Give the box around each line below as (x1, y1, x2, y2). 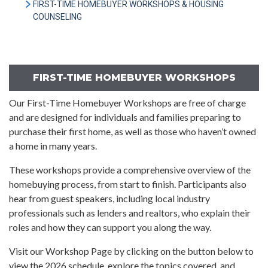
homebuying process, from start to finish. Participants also (9, 178, 246, 190)
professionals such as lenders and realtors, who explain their (9, 207, 251, 218)
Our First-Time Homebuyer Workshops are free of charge (9, 97, 246, 108)
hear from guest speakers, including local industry (9, 193, 210, 204)
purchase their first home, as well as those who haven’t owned (9, 126, 256, 137)
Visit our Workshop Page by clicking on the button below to (9, 245, 254, 257)
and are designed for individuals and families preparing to (9, 111, 241, 123)
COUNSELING (33, 12, 82, 22)
